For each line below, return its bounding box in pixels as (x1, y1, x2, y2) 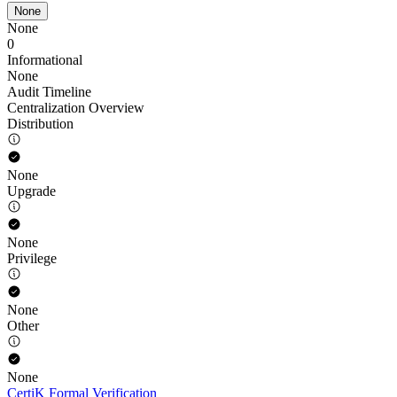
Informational (7, 52, 82, 67)
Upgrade (7, 183, 56, 198)
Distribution (7, 116, 74, 131)
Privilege (7, 251, 57, 266)
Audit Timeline (7, 84, 91, 99)
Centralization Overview (7, 100, 144, 115)
